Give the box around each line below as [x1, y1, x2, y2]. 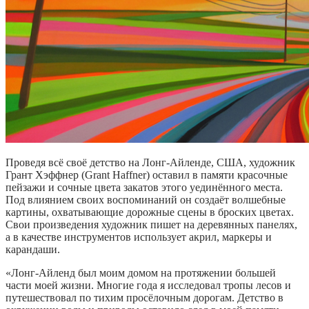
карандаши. [6, 243, 60, 256]
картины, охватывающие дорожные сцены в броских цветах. [6, 206, 294, 219]
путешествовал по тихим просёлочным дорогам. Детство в [6, 292, 283, 304]
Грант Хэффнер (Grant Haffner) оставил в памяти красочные [6, 169, 288, 181]
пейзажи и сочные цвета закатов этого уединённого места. [6, 181, 283, 194]
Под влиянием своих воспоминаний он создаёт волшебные [6, 194, 286, 206]
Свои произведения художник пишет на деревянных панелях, [6, 219, 297, 231]
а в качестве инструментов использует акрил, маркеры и [6, 231, 272, 243]
